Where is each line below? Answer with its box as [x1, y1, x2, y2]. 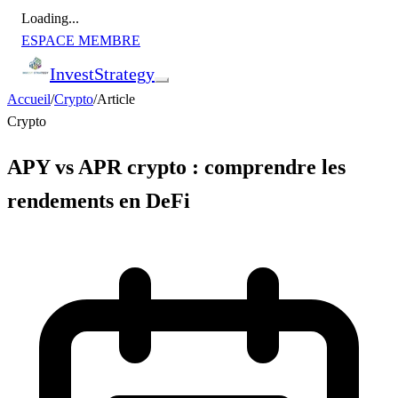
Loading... [21, 11, 79, 26]
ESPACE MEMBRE [21, 33, 140, 48]
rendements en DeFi [7, 188, 190, 212]
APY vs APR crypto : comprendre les [7, 155, 346, 179]
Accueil [7, 92, 51, 107]
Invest [50, 64, 94, 84]
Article [97, 92, 135, 107]
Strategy [94, 64, 155, 84]
